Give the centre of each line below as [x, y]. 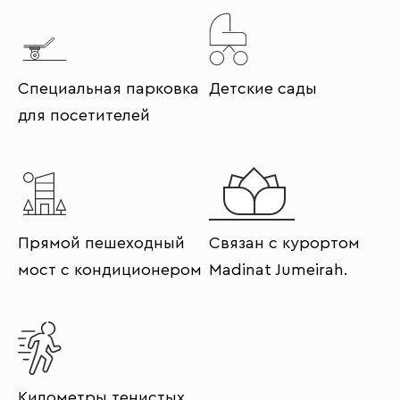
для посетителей [84, 115]
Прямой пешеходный [101, 243]
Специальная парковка [108, 88]
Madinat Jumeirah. [279, 270]
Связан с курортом [284, 243]
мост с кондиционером [110, 270]
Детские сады [263, 88]
